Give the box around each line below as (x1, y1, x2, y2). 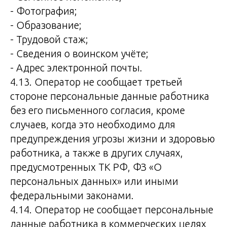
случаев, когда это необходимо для (10, 119, 175, 130)
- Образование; (10, 19, 82, 31)
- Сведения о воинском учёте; (10, 48, 148, 59)
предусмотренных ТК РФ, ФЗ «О (10, 161, 162, 173)
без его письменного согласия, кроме (10, 104, 185, 116)
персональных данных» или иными (10, 175, 178, 187)
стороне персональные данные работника (10, 90, 209, 102)
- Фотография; (10, 5, 77, 17)
